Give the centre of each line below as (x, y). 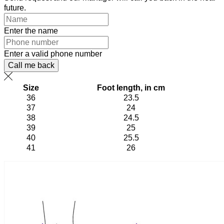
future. (15, 8)
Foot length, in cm (131, 88)
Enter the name (31, 31)
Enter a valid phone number (53, 54)
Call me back (31, 65)
